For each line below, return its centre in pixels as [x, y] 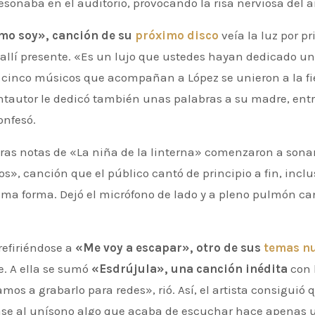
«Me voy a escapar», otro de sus [169, 247]
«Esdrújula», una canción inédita [189, 269]
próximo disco [175, 35]
